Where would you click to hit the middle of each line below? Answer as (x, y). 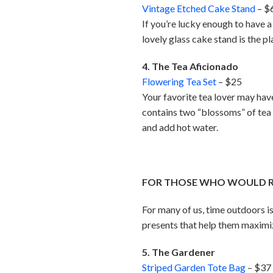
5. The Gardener (179, 252)
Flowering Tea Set (179, 82)
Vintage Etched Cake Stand (199, 9)
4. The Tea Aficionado (190, 66)
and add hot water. (180, 127)
